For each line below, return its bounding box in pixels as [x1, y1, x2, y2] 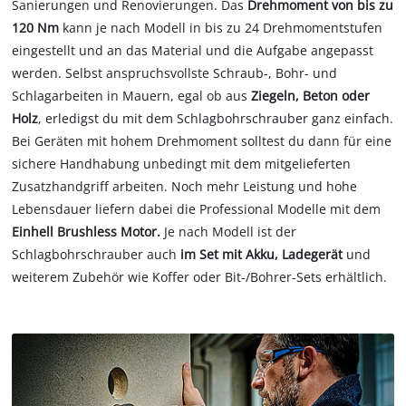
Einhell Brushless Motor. [12, 223, 161, 241]
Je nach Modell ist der [160, 223, 297, 241]
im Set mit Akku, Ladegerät [180, 246, 343, 264]
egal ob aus [178, 87, 252, 105]
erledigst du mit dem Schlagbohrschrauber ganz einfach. [45, 110, 394, 128]
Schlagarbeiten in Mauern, [12, 87, 175, 105]
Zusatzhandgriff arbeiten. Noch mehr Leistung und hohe [12, 178, 358, 196]
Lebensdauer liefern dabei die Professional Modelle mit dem [12, 200, 382, 218]
